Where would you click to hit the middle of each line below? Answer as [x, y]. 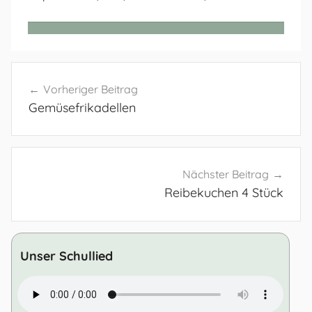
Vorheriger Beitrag [91, 89]
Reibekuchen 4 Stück [224, 193]
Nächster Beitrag [226, 174]
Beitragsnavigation [94, 73]
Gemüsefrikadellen [82, 107]
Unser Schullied [66, 256]
